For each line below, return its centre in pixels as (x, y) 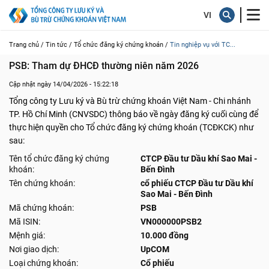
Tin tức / (59, 45)
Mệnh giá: (27, 235)
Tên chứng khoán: (42, 183)
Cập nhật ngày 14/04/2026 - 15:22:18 (64, 84)
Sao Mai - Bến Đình (177, 194)
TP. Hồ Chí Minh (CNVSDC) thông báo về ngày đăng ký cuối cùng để (134, 114)
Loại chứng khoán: (44, 263)
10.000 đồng (165, 235)
